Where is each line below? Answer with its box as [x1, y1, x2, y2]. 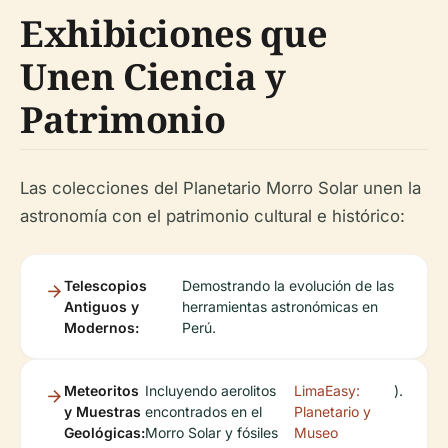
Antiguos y [64, 298, 139, 316]
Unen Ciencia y [20, 52, 286, 102]
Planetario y [294, 403, 372, 421]
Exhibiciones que [20, 9, 328, 59]
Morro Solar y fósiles [145, 424, 278, 442]
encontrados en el [145, 403, 262, 421]
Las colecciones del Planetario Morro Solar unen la [20, 178, 421, 199]
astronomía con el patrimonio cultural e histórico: [20, 206, 405, 227]
